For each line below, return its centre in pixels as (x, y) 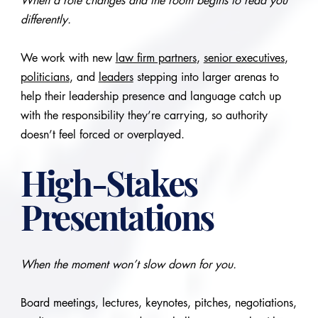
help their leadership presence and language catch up (150, 96)
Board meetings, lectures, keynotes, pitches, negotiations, (158, 302)
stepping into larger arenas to (206, 77)
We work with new (68, 57)
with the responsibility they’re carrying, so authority (144, 115)
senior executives (244, 57)
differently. (45, 19)
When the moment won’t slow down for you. (128, 264)
